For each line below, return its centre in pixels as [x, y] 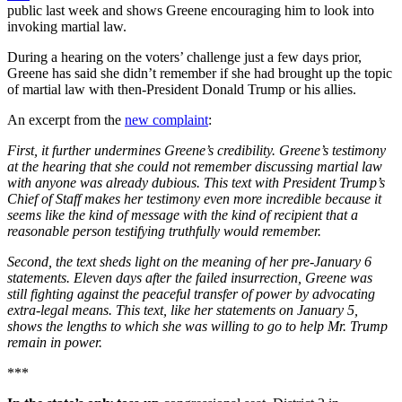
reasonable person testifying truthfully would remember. [164, 232]
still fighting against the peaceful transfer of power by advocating [191, 294]
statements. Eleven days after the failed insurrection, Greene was [190, 278]
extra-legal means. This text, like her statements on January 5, [183, 310]
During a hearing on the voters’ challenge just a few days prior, [184, 57]
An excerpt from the [66, 120]
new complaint [166, 120]
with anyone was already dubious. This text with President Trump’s [196, 183]
